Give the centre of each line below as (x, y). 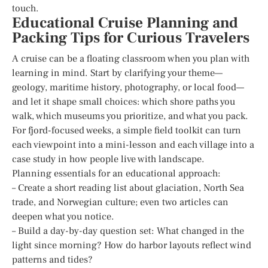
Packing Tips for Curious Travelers (131, 38)
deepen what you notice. (63, 216)
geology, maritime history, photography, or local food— (128, 87)
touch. (25, 8)
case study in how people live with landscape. (108, 159)
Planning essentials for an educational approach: (116, 173)
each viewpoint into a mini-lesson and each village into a (133, 144)
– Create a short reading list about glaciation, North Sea (128, 188)
